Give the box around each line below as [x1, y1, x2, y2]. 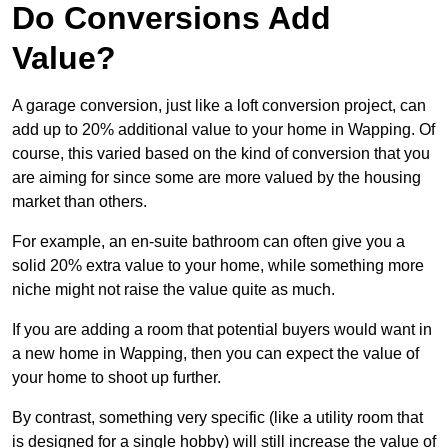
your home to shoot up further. [12, 368, 221, 386]
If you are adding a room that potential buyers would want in [12, 320, 432, 338]
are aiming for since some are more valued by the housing [12, 168, 421, 186]
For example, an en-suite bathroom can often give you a [12, 232, 405, 250]
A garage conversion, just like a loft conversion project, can [12, 96, 426, 114]
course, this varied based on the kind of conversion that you [12, 144, 430, 162]
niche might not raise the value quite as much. [12, 280, 339, 298]
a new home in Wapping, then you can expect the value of [12, 344, 419, 362]
